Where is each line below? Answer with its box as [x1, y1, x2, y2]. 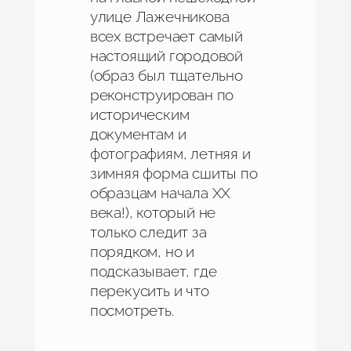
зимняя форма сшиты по [89, 165, 258, 183]
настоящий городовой [89, 47, 243, 65]
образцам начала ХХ [89, 184, 231, 202]
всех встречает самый [89, 27, 243, 45]
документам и [89, 125, 186, 143]
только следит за [89, 223, 207, 241]
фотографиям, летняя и [89, 145, 251, 163]
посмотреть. [89, 302, 174, 320]
